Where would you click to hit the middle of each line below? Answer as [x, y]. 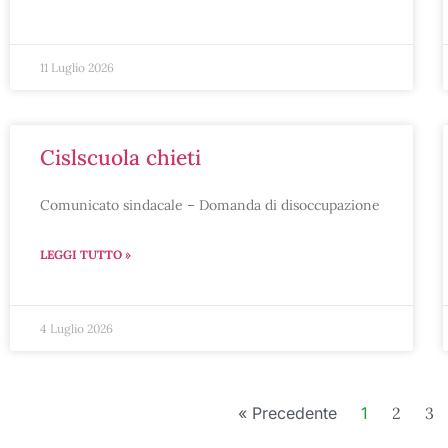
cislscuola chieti [128, 157]
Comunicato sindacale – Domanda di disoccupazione [210, 205]
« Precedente [287, 413]
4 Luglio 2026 [76, 328]
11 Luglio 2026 [77, 67]
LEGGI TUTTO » [85, 254]
